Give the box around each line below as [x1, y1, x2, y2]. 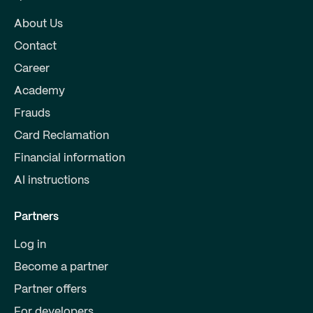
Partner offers [14, 284, 87, 295]
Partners [14, 211, 59, 222]
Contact [14, 41, 57, 52]
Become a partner [14, 261, 108, 272]
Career [14, 63, 50, 74]
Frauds [14, 108, 50, 119]
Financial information [14, 152, 125, 163]
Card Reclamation [14, 130, 109, 141]
